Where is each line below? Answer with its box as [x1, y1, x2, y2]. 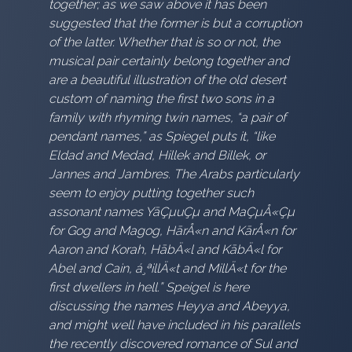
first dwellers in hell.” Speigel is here [49, 280, 250, 295]
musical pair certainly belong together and [49, 53, 290, 69]
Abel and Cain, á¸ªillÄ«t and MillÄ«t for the [49, 261, 287, 277]
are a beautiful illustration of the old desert [49, 72, 287, 88]
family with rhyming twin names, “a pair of [49, 110, 287, 126]
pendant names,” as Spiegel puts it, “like [49, 129, 276, 145]
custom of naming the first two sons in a [49, 91, 275, 107]
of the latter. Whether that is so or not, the [49, 35, 280, 50]
